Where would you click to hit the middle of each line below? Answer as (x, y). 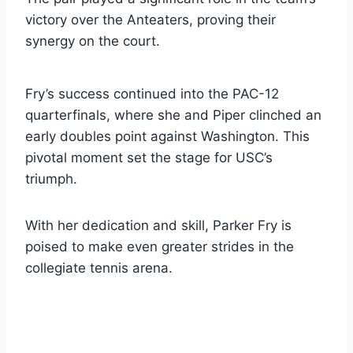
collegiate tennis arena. (99, 268)
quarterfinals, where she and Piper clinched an (173, 115)
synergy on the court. (93, 41)
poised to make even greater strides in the (160, 246)
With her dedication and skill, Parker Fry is (158, 225)
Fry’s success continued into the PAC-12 (152, 93)
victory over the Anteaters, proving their (150, 19)
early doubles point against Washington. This (167, 136)
